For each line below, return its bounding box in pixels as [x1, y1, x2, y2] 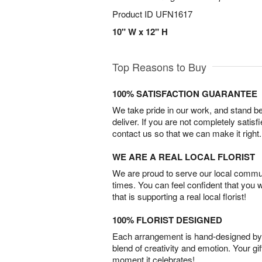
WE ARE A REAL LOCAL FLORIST [112, 150, 255, 163]
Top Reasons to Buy [112, 59, 206, 74]
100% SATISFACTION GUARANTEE [112, 87, 257, 100]
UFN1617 [156, 8, 192, 20]
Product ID [112, 8, 156, 20]
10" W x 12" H [112, 25, 168, 38]
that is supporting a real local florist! [112, 190, 246, 202]
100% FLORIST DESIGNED [112, 213, 222, 226]
